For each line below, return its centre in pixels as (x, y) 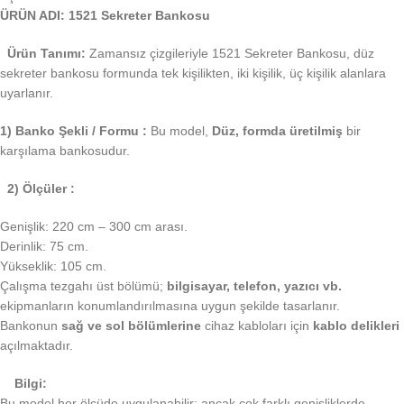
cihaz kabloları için (257, 326)
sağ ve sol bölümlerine (131, 326)
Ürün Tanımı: (46, 54)
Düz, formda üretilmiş (277, 131)
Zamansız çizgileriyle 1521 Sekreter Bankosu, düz (230, 54)
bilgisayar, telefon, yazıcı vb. (254, 286)
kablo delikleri (356, 326)
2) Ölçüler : (41, 189)
